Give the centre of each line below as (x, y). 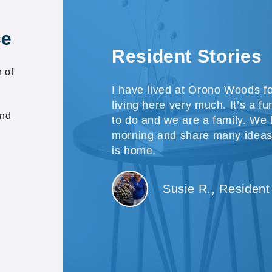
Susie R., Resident (216, 189)
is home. (134, 150)
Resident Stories (187, 56)
